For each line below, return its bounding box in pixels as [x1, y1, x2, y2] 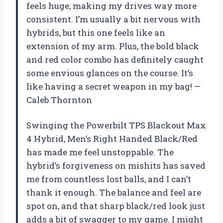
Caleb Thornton [26, 94, 92, 106]
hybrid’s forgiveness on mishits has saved [26, 160, 206, 172]
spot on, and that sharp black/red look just [26, 200, 205, 212]
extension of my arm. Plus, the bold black [26, 40, 199, 52]
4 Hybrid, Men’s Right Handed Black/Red [26, 133, 198, 145]
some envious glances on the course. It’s [26, 67, 193, 79]
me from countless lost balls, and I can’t [26, 173, 191, 185]
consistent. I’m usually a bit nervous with [26, 13, 201, 25]
